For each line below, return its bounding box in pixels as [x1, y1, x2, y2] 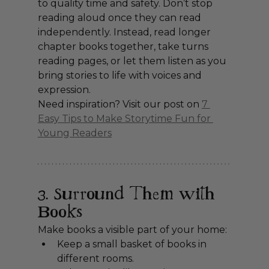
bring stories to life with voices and [37, 70, 204, 82]
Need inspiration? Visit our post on [37, 98, 202, 110]
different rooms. [56, 253, 134, 265]
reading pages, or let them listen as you [37, 55, 229, 67]
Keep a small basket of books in [56, 238, 209, 250]
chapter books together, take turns [37, 41, 211, 53]
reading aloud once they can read [37, 12, 204, 24]
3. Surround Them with [37, 183, 220, 208]
